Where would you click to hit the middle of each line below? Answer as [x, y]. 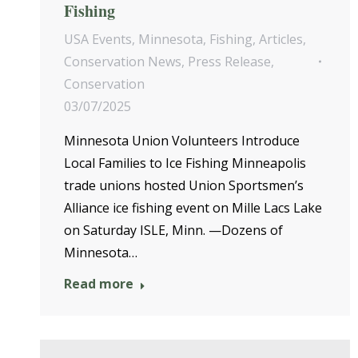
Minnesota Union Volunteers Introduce [182, 141]
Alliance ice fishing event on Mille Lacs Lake [193, 208]
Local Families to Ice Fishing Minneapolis [185, 163]
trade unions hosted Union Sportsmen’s [184, 186]
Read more [99, 284]
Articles [281, 40]
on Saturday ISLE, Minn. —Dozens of [173, 231]
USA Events [98, 40]
